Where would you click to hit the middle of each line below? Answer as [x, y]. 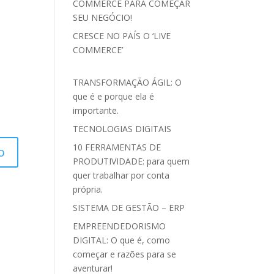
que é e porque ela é [114, 96]
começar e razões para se [125, 254]
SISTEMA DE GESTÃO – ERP [129, 208]
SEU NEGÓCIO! [103, 17]
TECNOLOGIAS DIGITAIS [122, 129]
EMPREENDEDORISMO [120, 226]
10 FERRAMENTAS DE [117, 147]
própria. [88, 189]
